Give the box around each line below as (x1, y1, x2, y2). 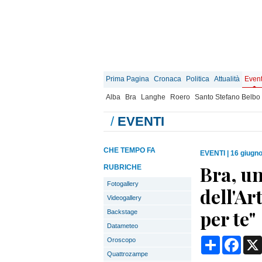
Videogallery (107, 194, 142, 201)
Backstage (107, 208, 137, 215)
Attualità (214, 75, 240, 83)
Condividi (220, 235, 260, 245)
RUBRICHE (104, 163, 142, 171)
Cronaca (154, 75, 181, 83)
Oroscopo (107, 236, 136, 243)
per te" (200, 206, 256, 231)
